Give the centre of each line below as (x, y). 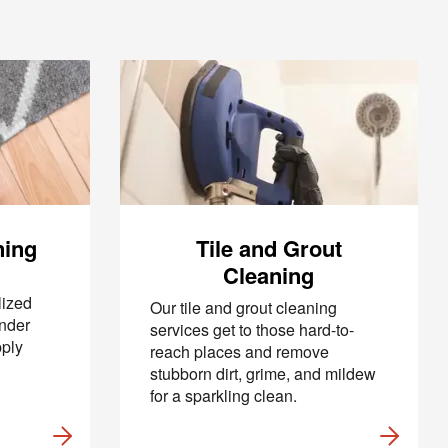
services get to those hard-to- (251, 329)
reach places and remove (239, 351)
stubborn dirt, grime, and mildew (262, 373)
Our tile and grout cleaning (243, 307)
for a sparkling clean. (225, 395)
